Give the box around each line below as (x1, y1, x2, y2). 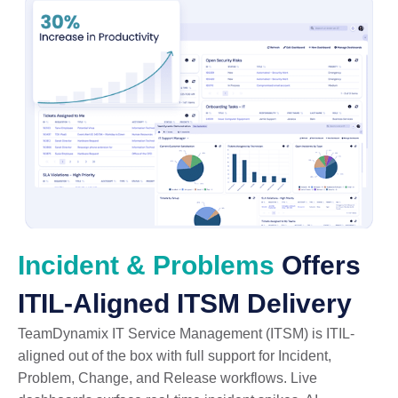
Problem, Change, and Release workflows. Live (18, 370, 317, 386)
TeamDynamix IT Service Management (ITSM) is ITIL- (18, 325, 354, 341)
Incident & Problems (18, 250, 275, 280)
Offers (275, 250, 361, 280)
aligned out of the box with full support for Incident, (18, 347, 331, 363)
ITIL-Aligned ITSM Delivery (18, 288, 352, 318)
